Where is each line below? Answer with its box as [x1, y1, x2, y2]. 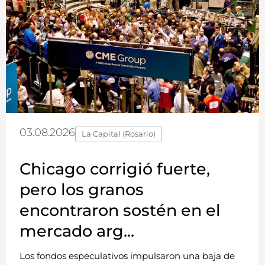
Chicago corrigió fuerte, [20, 159, 210, 179]
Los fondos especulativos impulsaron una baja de [20, 250, 235, 261]
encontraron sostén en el [20, 200, 221, 220]
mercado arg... [20, 221, 134, 241]
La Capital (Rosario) [82, 128, 156, 138]
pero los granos [20, 179, 144, 199]
